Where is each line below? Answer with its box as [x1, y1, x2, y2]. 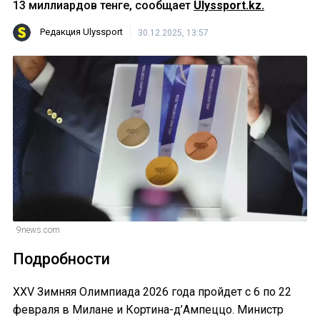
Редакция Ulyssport [40, 26, 123, 38]
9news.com [16, 224, 60, 235]
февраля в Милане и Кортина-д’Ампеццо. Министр [13, 303, 284, 317]
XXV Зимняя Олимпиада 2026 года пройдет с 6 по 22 [13, 285, 291, 299]
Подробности [13, 249, 110, 268]
